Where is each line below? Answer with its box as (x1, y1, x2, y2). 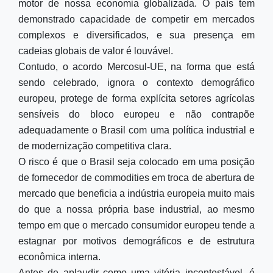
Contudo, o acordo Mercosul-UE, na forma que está (18, 62, 255, 72)
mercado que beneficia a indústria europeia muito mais (18, 188, 255, 199)
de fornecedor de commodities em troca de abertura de (18, 172, 255, 183)
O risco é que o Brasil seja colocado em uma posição (18, 157, 255, 167)
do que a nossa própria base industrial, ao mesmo (18, 204, 255, 214)
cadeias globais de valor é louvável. (18, 46, 173, 56)
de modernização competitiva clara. (18, 141, 171, 151)
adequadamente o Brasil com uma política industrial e (18, 125, 255, 135)
